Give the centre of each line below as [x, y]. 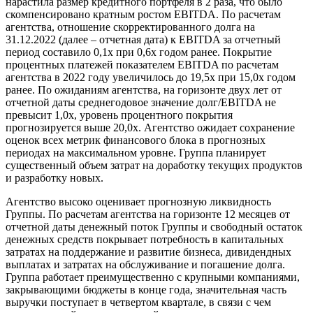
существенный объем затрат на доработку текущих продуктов [154, 166]
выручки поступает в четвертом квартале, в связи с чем [138, 303]
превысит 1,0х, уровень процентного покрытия [119, 115]
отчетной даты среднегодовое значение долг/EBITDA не [141, 103]
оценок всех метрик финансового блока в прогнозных [136, 140]
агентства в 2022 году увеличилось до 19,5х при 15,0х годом [151, 78]
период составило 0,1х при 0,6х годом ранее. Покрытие [139, 52]
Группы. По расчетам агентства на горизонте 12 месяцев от [148, 214]
